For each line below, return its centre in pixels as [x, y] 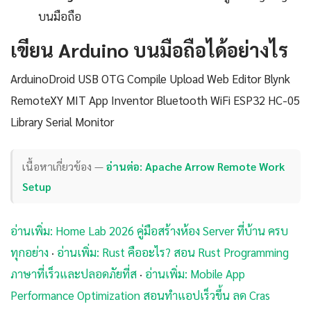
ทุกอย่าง [30, 252]
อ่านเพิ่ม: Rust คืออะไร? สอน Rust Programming [173, 252]
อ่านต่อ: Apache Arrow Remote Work [196, 166]
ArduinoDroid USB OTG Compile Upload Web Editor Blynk [150, 79]
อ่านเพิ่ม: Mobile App [195, 273]
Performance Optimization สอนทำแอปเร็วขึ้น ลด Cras [140, 295]
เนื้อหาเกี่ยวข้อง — [65, 166]
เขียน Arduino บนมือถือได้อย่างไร [149, 50]
